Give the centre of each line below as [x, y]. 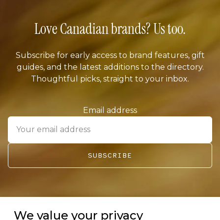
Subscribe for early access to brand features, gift [110, 55]
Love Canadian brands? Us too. [110, 28]
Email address [110, 110]
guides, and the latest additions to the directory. [110, 67]
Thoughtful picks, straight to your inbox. [110, 79]
